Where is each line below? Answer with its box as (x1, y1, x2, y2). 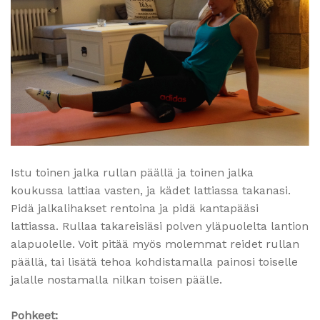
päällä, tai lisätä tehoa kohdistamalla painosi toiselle (11, 254, 298, 269)
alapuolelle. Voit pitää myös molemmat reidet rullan (11, 236, 299, 251)
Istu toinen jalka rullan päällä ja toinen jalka (11, 165, 254, 179)
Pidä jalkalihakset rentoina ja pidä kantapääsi (11, 201, 259, 215)
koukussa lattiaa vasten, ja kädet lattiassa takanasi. (11, 183, 291, 197)
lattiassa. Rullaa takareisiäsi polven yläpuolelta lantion (11, 219, 309, 233)
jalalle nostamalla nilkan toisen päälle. (11, 272, 222, 286)
